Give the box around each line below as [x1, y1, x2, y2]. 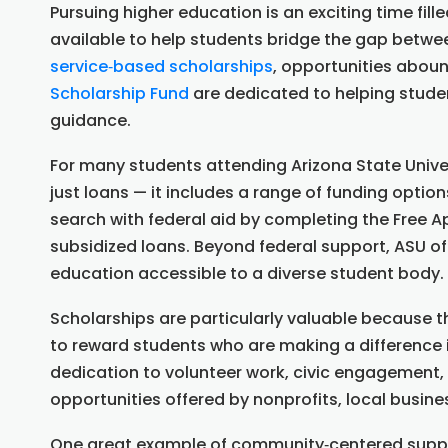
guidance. [50, 109, 131, 133]
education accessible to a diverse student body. [50, 262, 444, 286]
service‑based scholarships [50, 55, 273, 79]
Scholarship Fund [50, 82, 189, 106]
